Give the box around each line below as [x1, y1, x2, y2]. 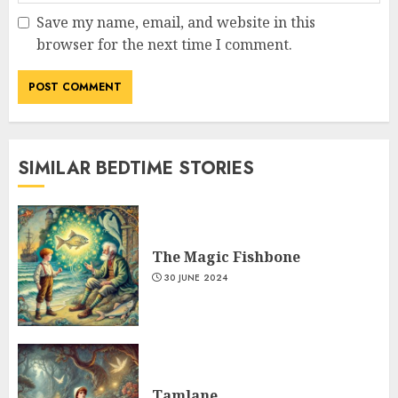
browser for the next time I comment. [36, 35, 292, 55]
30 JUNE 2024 [163, 270, 228, 284]
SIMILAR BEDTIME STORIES [18, 155, 254, 182]
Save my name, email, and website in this [36, 12, 315, 33]
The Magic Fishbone [152, 246, 300, 267]
